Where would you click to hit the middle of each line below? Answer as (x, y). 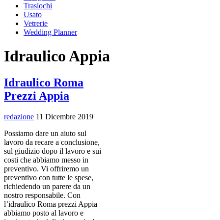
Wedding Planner (50, 32)
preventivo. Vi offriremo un (46, 168)
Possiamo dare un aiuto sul (45, 133)
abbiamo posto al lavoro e (44, 213)
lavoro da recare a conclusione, (52, 142)
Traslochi (38, 6)
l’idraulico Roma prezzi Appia (51, 204)
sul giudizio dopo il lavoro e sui (53, 151)
